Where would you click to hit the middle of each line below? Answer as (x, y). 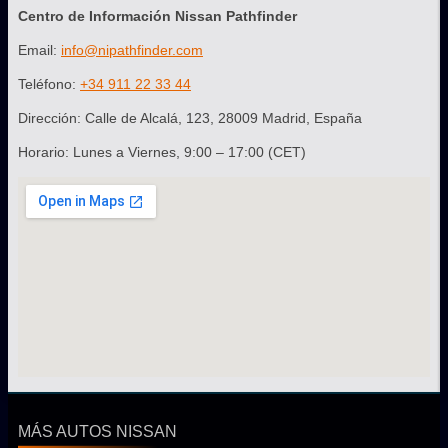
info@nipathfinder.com (132, 49)
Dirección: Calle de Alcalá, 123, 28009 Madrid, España (190, 117)
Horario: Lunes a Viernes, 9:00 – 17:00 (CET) (162, 151)
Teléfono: (49, 83)
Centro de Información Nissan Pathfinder (157, 15)
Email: (39, 49)
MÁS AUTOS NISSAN (97, 431)
